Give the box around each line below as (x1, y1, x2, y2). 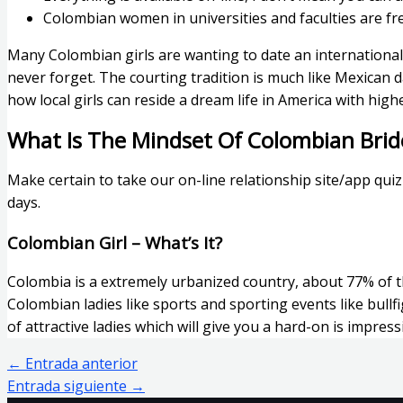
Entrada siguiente (7, 375, 130, 396)
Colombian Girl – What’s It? (7, 231, 222, 255)
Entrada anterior (22, 353, 138, 373)
